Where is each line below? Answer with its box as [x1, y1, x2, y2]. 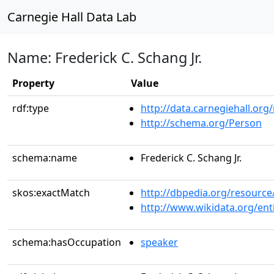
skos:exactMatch [12, 186, 90, 199]
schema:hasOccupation [12, 235, 121, 249]
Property [12, 76, 54, 90]
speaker [141, 235, 178, 249]
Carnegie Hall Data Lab [7, 9, 136, 25]
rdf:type [12, 102, 49, 115]
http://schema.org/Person [141, 116, 262, 130]
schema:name [12, 151, 77, 165]
